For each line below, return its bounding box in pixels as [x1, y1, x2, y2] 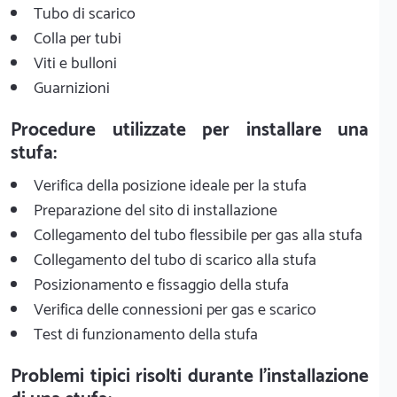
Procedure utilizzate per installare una [11, 114, 369, 145]
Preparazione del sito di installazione [34, 197, 277, 224]
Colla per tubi [34, 25, 121, 52]
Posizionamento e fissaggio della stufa [34, 271, 289, 299]
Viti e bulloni [34, 50, 117, 77]
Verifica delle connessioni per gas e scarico [34, 296, 316, 323]
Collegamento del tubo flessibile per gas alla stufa [34, 222, 362, 249]
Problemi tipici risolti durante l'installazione [11, 361, 369, 392]
